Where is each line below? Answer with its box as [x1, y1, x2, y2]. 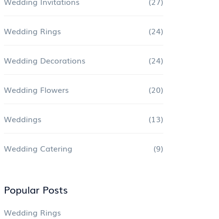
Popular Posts [4, 182, 68, 197]
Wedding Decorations [4, 54, 86, 66]
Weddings [4, 113, 42, 125]
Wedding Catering [4, 142, 72, 154]
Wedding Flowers [4, 84, 69, 95]
